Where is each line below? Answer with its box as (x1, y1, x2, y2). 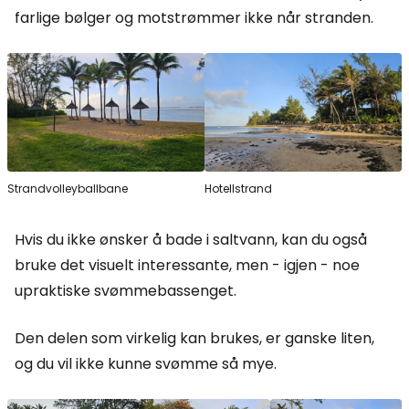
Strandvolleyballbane (7, 181, 128, 196)
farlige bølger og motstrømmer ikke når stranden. (15, 7, 373, 29)
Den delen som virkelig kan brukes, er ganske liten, (15, 328, 374, 349)
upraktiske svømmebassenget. (15, 280, 236, 301)
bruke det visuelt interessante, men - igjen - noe (15, 255, 360, 276)
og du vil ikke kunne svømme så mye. (15, 353, 277, 374)
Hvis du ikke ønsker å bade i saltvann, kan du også (15, 229, 367, 250)
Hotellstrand (204, 181, 272, 196)
